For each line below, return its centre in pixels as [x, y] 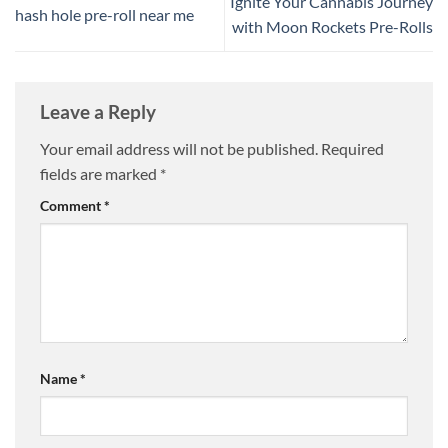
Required [352, 149]
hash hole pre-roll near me [104, 14]
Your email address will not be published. [179, 149]
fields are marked [100, 174]
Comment [72, 206]
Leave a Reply [100, 111]
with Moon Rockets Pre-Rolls [332, 27]
